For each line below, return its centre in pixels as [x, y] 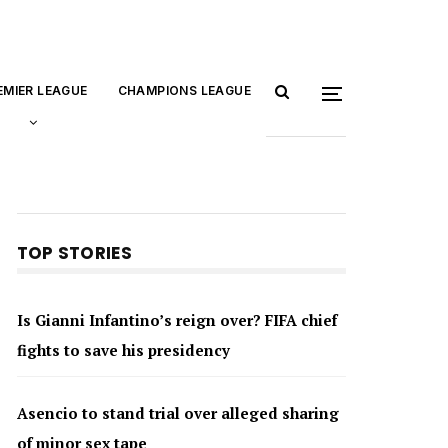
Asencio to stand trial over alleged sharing [177, 412]
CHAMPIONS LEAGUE [184, 90]
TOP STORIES [74, 253]
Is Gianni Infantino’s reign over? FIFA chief [176, 319]
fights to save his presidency [123, 349]
